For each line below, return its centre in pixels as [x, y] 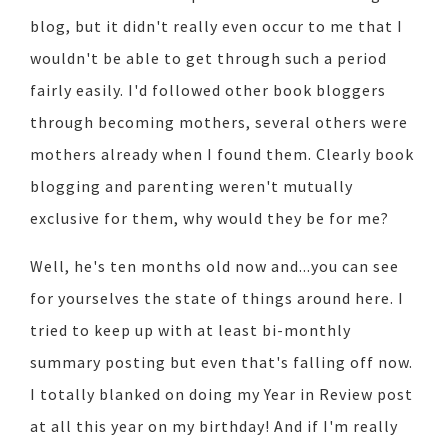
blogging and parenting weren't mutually [191, 186]
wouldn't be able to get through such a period [208, 58]
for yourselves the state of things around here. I [217, 298]
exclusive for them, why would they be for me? [209, 218]
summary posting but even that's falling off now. [221, 362]
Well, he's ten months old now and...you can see [214, 266]
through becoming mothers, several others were [219, 122]
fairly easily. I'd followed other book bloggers [208, 90]
